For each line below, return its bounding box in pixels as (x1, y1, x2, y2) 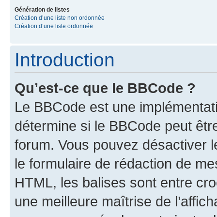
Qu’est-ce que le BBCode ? (15, 79, 196, 96)
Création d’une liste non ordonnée (15, 14, 105, 21)
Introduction (15, 49, 115, 70)
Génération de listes (15, 6, 70, 13)
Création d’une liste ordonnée (15, 22, 93, 30)
